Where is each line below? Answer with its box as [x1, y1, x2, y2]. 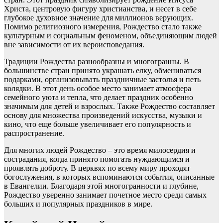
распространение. [4, 129, 64, 138]
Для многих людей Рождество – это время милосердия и [4, 146, 196, 155]
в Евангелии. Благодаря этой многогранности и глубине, [4, 182, 199, 191]
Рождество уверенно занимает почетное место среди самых [4, 191, 207, 200]
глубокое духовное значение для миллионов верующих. [4, 13, 193, 22]
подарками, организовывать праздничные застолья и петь [4, 75, 201, 84]
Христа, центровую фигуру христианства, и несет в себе [4, 4, 197, 13]
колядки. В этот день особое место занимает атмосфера [4, 84, 191, 93]
